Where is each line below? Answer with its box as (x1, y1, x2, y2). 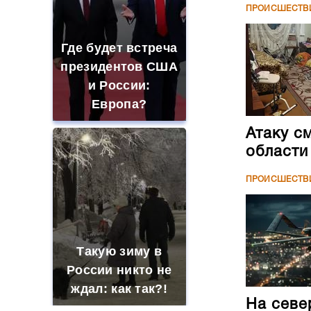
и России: (87, 78, 151, 92)
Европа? (92, 97, 147, 111)
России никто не (66, 263, 172, 277)
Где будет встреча (61, 41, 178, 55)
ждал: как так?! (71, 282, 167, 296)
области (245, 144, 308, 159)
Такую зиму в (76, 244, 162, 258)
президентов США (60, 60, 178, 74)
